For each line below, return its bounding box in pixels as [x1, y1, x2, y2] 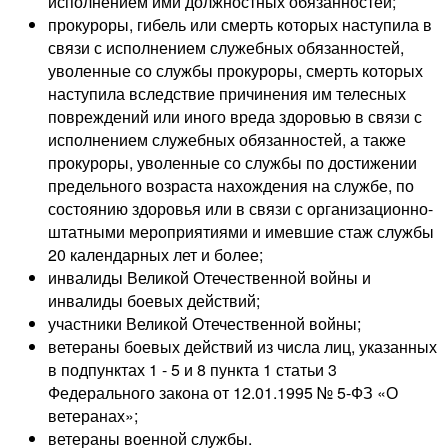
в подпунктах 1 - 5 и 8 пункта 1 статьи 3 [48, 358, 337, 382]
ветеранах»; [48, 404, 138, 428]
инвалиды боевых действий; [48, 289, 260, 313]
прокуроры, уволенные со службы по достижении [48, 151, 417, 175]
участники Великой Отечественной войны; [48, 312, 361, 336]
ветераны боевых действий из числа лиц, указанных [48, 335, 437, 359]
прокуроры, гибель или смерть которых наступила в [48, 13, 432, 37]
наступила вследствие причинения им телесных [48, 82, 406, 106]
